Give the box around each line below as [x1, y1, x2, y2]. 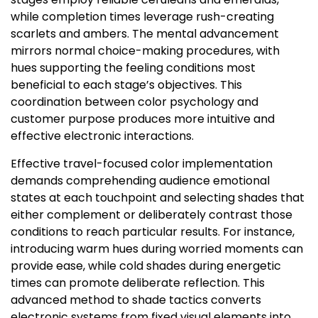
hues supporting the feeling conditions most [11, 60, 256, 77]
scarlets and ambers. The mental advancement [11, 26, 279, 43]
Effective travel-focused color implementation [11, 155, 273, 172]
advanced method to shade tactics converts [11, 292, 261, 309]
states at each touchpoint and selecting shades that [11, 190, 305, 207]
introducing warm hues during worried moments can [11, 241, 303, 258]
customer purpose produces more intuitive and [11, 111, 275, 128]
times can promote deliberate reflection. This [11, 275, 265, 292]
